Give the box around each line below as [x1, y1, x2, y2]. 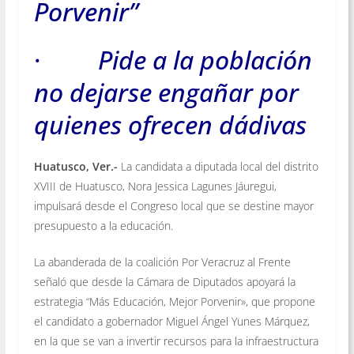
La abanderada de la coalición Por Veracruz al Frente [33, 254, 291, 269]
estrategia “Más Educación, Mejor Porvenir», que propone [33, 293, 315, 309]
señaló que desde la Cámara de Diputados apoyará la [33, 273, 296, 289]
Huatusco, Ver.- [33, 158, 121, 174]
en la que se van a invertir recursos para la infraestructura [33, 333, 318, 348]
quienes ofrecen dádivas [33, 107, 307, 141]
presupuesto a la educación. [33, 217, 173, 233]
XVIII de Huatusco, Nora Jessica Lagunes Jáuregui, [33, 178, 277, 194]
